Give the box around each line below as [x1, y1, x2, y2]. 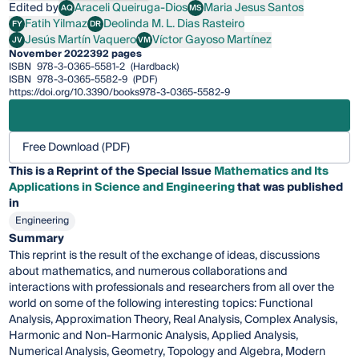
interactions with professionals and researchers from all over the [9, 277, 335, 297]
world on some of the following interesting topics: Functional [9, 293, 313, 313]
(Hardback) [128, 58, 179, 75]
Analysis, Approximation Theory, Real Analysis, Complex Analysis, [9, 309, 338, 329]
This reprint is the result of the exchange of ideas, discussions [9, 245, 321, 265]
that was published [235, 177, 344, 197]
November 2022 [9, 45, 91, 63]
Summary [9, 228, 65, 248]
